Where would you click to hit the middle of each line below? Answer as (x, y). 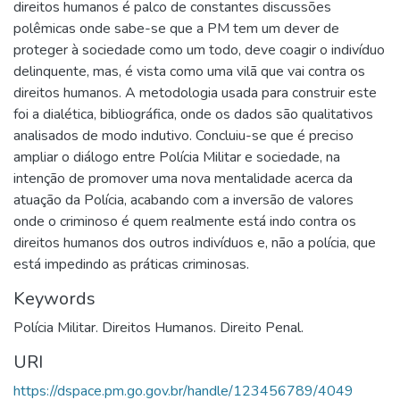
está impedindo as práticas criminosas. (131, 264)
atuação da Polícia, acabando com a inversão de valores (183, 200)
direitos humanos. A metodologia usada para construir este (195, 92)
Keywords (54, 298)
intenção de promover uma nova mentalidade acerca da (183, 178)
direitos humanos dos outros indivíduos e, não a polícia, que (195, 242)
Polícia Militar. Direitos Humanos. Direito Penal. (158, 327)
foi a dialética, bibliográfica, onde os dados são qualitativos (193, 114)
